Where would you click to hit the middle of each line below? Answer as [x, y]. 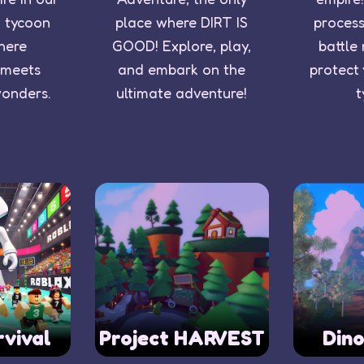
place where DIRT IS [182, 22]
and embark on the [182, 69]
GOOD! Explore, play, [182, 45]
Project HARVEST [182, 338]
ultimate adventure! [182, 92]
